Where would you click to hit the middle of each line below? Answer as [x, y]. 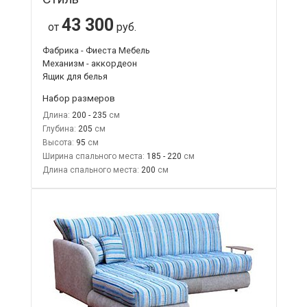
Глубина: [59, 128]
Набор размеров [78, 98]
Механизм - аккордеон [89, 63]
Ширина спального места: [93, 156]
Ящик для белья [75, 76]
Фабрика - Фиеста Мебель [96, 50]
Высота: [58, 142]
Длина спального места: [90, 170]
